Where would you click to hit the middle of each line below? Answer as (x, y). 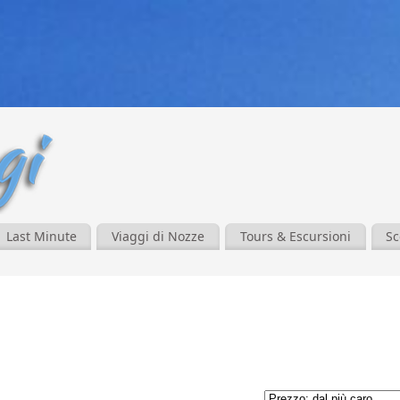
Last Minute (41, 236)
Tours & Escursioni (295, 236)
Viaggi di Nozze (158, 236)
